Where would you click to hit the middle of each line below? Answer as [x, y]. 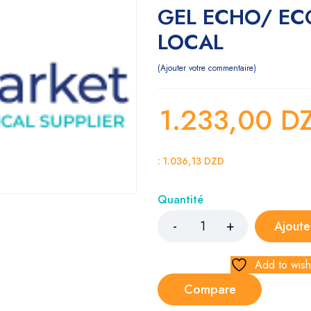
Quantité [180, 200]
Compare [210, 289]
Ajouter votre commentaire [207, 68]
